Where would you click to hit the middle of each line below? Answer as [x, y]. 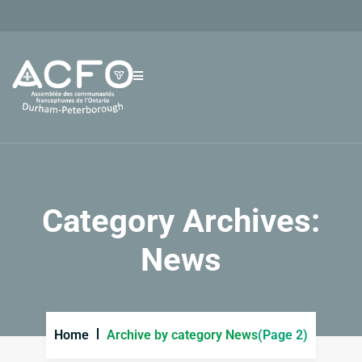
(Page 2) [283, 335]
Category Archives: [181, 221]
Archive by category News [182, 335]
